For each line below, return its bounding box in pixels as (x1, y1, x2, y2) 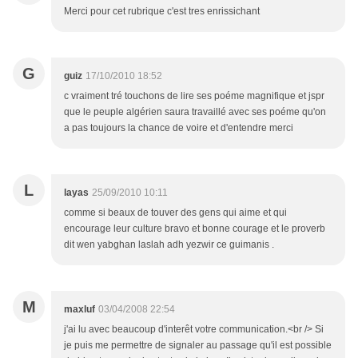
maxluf (64, 303, 95, 315)
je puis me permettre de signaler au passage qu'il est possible (64, 339, 332, 351)
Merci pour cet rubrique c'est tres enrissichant (64, 5, 260, 17)
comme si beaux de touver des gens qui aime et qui (64, 206, 287, 218)
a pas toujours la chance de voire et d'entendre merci (64, 121, 293, 133)
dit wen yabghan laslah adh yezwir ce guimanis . (64, 238, 274, 250)
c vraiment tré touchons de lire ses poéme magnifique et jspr (64, 89, 324, 101)
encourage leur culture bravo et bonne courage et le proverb (64, 222, 325, 234)
